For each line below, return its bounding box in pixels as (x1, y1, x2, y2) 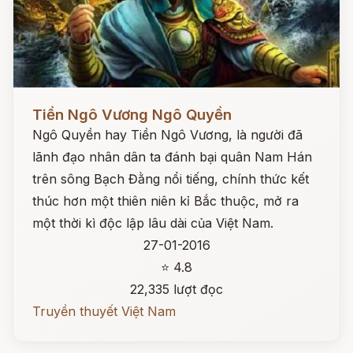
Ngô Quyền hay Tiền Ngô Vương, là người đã (32, 127, 303, 143)
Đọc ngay (13, 95, 71, 110)
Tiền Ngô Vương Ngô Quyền (32, 106, 232, 124)
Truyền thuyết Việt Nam (32, 303, 176, 319)
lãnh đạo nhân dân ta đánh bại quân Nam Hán (32, 149, 312, 165)
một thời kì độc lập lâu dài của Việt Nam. (32, 215, 273, 231)
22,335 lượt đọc (130, 281, 223, 297)
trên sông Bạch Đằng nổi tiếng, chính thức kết (32, 171, 309, 187)
